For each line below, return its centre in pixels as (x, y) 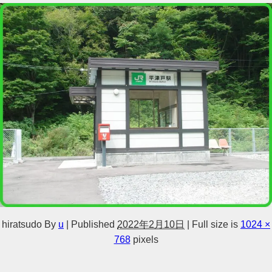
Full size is (215, 224)
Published (93, 224)
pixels (144, 239)
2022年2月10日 (151, 224)
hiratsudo (22, 224)
